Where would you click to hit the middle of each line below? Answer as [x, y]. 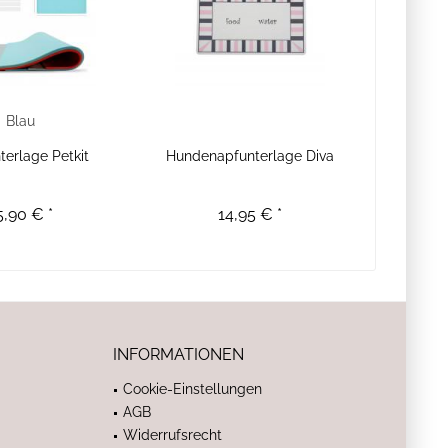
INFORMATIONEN [178, 354]
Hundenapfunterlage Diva [250, 156]
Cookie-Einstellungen [192, 389]
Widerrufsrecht [172, 435]
